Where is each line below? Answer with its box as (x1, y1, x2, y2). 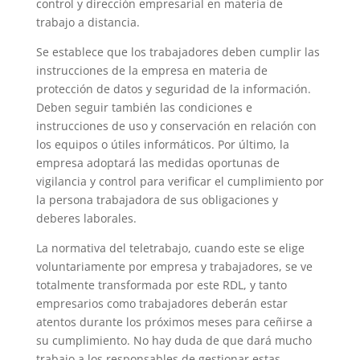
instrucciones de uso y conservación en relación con (35, 117, 317, 133)
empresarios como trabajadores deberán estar (35, 295, 288, 311)
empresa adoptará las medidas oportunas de (35, 154, 280, 170)
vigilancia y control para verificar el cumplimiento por (35, 173, 324, 189)
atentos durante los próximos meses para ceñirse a (35, 313, 313, 329)
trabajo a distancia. (35, 14, 140, 30)
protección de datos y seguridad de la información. (35, 80, 311, 96)
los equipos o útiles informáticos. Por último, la (35, 136, 289, 152)
